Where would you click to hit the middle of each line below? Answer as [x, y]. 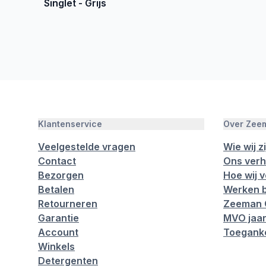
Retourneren [68, 204]
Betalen [56, 189]
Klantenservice [70, 124]
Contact [57, 161]
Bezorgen [61, 175]
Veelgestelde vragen [87, 147]
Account [58, 232]
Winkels [56, 246]
